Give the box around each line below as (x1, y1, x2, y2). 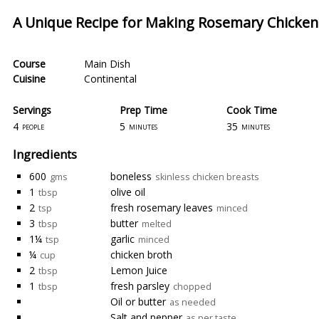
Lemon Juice (110, 263, 167, 277)
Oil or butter (110, 295, 166, 308)
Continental (84, 72, 137, 85)
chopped (173, 281, 211, 293)
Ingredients (13, 146, 77, 162)
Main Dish (84, 57, 130, 70)
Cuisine (13, 72, 46, 85)
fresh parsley (110, 279, 169, 293)
